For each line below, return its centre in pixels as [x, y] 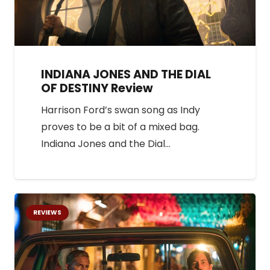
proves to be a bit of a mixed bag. [120, 127]
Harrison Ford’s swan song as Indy [121, 110]
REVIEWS [48, 213]
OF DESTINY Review [97, 88]
